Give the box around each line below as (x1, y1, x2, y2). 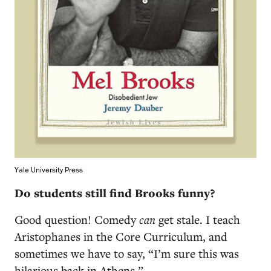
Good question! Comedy (15, 212, 139, 227)
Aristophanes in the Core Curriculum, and (15, 229, 227, 244)
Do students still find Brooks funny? (15, 185, 215, 201)
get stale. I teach (155, 212, 240, 227)
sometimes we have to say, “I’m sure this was (15, 246, 239, 261)
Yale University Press (15, 165, 83, 175)
